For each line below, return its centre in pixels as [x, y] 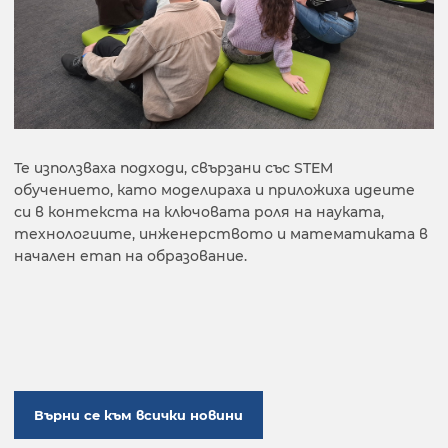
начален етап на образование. [130, 256]
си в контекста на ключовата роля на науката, [199, 212]
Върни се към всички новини [138, 415]
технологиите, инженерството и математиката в [221, 234]
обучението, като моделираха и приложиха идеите [214, 190]
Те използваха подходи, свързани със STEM [173, 168]
